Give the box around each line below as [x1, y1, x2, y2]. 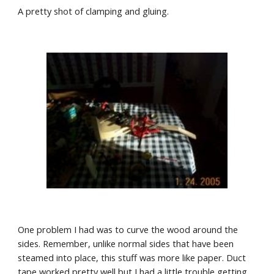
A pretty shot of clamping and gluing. [18, 5, 169, 17]
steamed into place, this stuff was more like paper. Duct [18, 251, 246, 264]
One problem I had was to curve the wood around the [18, 223, 239, 235]
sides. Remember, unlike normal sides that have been [18, 237, 234, 250]
